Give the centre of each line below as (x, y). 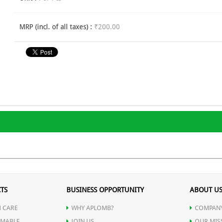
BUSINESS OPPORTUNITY (105, 190)
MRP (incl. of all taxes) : (57, 27)
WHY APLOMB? (92, 208)
